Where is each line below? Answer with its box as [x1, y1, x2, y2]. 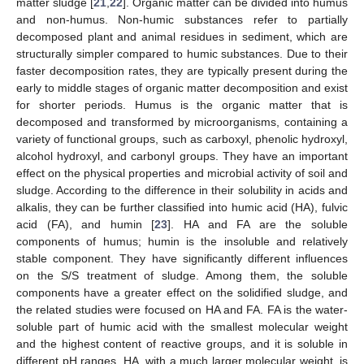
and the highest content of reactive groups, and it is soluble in [16, 336, 348, 350]
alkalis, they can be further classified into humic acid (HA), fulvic [16, 200, 348, 214]
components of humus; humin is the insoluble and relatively [16, 234, 348, 248]
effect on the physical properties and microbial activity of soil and [16, 166, 348, 180]
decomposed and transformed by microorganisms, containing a [16, 115, 348, 128]
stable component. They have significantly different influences [16, 251, 348, 265]
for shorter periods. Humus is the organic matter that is [16, 97, 348, 111]
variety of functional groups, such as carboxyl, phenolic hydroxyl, [16, 132, 348, 145]
